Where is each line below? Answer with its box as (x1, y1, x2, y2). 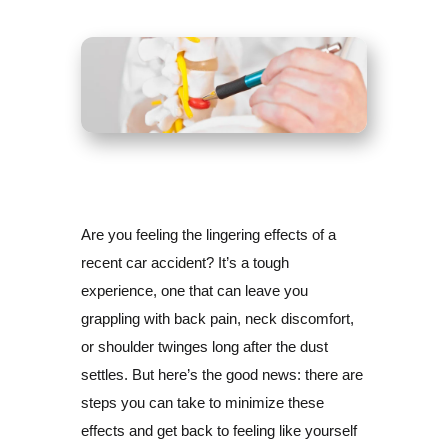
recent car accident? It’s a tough (80, 253, 289, 271)
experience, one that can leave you (80, 281, 308, 299)
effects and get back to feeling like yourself (80, 421, 357, 439)
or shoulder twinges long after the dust (80, 337, 328, 355)
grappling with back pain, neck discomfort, (80, 309, 354, 327)
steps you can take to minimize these (80, 393, 324, 411)
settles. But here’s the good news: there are (80, 365, 363, 383)
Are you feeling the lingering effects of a (80, 225, 336, 243)
